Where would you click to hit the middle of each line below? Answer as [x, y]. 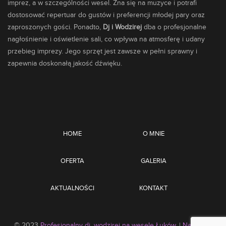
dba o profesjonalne [174, 27]
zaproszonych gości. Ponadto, [55, 27]
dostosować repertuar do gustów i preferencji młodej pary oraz [106, 15]
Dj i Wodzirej [122, 27]
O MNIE [153, 134]
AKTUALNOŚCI [73, 188]
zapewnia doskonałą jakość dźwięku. [65, 64]
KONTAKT [154, 188]
